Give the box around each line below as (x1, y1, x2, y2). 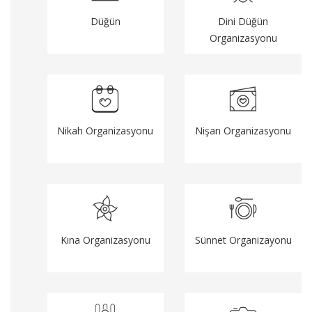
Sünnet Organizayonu (194, 233, 292, 247)
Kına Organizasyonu (60, 233, 150, 247)
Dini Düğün (218, 14, 269, 28)
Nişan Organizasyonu (195, 123, 292, 137)
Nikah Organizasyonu (57, 123, 154, 137)
